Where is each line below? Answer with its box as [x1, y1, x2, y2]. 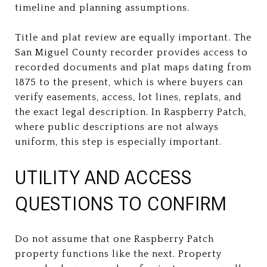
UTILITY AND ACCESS [15, 166, 192, 189]
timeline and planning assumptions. [15, 2, 190, 13]
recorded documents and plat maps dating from [15, 61, 252, 73]
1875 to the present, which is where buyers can [15, 76, 243, 88]
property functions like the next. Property [15, 248, 222, 259]
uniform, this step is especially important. [15, 136, 222, 147]
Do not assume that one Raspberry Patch [15, 233, 214, 244]
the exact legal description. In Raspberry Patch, [15, 106, 246, 117]
